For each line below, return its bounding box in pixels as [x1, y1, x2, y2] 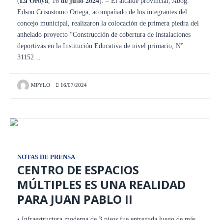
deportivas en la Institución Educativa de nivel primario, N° [17, 42, 184, 50]
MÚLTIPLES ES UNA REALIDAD [17, 176, 186, 192]
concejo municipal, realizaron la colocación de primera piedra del [17, 19, 199, 27]
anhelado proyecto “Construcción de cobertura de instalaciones [17, 30, 191, 38]
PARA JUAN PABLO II [17, 191, 133, 207]
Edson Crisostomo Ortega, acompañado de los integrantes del [17, 8, 187, 16]
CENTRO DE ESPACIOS [17, 162, 139, 178]
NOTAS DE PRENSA [17, 153, 75, 161]
